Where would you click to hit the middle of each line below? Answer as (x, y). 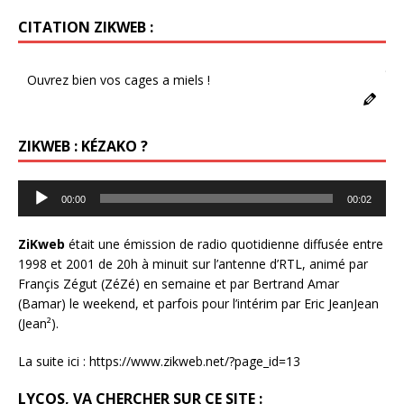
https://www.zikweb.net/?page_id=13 (195, 361)
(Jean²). (38, 323)
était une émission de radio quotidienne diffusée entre (224, 243)
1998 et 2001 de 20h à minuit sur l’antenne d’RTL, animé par (193, 263)
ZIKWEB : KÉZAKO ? (83, 146)
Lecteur (39, 188)
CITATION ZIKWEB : (86, 27)
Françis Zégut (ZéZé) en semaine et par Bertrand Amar (179, 283)
